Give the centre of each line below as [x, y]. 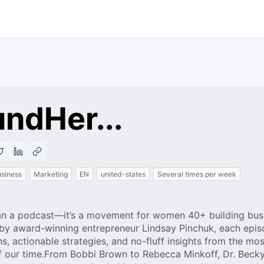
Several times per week [197, 174]
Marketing [51, 174]
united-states [123, 174]
